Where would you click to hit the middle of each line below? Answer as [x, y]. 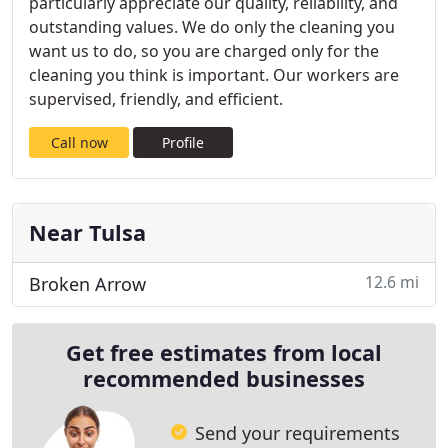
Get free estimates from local [224, 352]
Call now [79, 142]
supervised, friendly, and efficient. [156, 99]
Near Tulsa [87, 232]
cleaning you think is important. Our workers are [214, 75]
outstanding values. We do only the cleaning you [212, 27]
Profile [183, 142]
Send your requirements [297, 432]
